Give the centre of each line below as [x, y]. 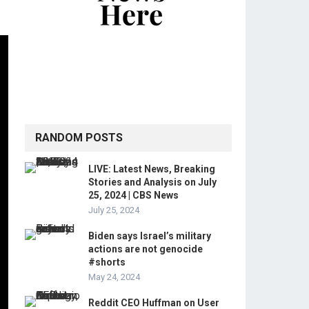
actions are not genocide [146, 249]
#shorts [107, 262]
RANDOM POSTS [79, 138]
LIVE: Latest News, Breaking [152, 169]
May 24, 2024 [114, 277]
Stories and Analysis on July [152, 182]
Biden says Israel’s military [150, 236]
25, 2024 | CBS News [133, 195]
